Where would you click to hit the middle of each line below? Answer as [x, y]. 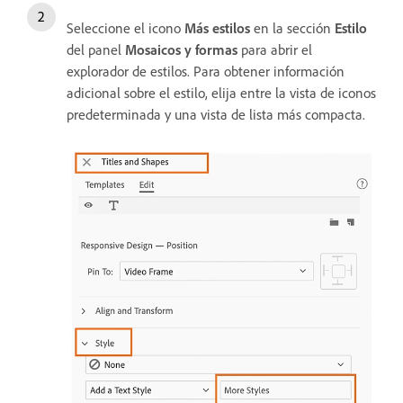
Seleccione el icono [125, 27]
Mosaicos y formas [181, 49]
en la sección [292, 27]
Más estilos [217, 27]
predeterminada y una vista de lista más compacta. [218, 114]
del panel [96, 49]
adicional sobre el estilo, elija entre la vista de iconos [221, 92]
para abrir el [275, 49]
